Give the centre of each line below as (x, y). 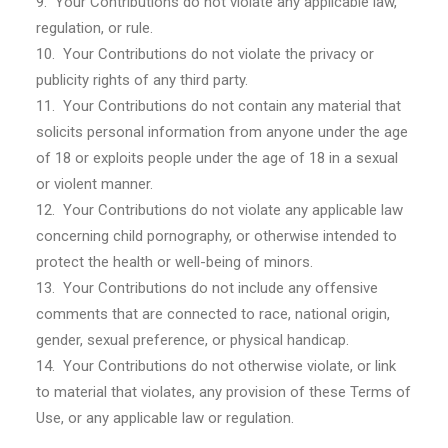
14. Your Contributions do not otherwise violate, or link (216, 366)
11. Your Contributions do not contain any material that (218, 106)
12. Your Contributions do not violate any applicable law (219, 210)
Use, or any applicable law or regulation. (165, 418)
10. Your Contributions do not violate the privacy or (205, 54)
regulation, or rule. (94, 28)
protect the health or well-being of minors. (174, 262)
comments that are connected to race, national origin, (213, 314)
